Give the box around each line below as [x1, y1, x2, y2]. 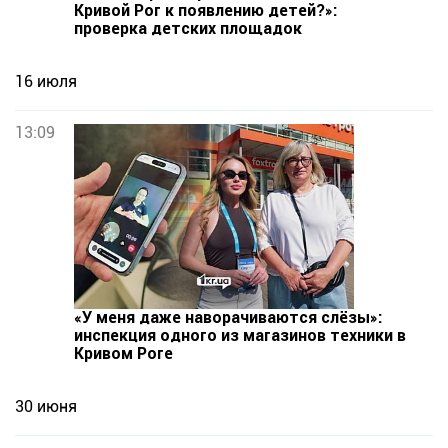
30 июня [15, 397, 77, 416]
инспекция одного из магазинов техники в [74, 326, 406, 345]
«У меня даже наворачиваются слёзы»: [74, 308, 382, 327]
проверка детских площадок [74, 19, 302, 38]
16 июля [15, 72, 77, 91]
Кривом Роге [74, 344, 173, 363]
